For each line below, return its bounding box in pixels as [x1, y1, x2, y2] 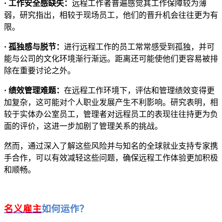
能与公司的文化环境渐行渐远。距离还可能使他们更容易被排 [4, 55, 218, 63]
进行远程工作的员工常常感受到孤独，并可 [64, 43, 215, 52]
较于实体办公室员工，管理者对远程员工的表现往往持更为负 [4, 110, 218, 119]
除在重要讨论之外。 [4, 66, 75, 75]
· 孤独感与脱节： [4, 43, 64, 52]
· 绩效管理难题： [4, 86, 64, 95]
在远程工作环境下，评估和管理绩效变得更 [64, 86, 215, 95]
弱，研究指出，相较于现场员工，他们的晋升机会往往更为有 [4, 11, 218, 20]
